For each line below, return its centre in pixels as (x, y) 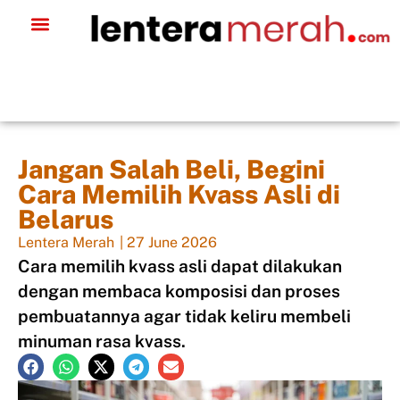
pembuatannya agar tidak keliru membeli (184, 317)
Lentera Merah (66, 243)
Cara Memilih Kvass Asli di (179, 195)
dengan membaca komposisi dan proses (179, 292)
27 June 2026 (172, 243)
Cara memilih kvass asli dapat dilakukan (180, 267)
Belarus (66, 220)
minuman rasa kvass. (102, 342)
